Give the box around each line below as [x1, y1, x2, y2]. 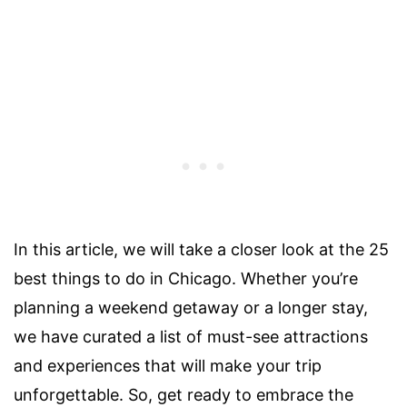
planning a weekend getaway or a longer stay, [14, 298, 368, 318]
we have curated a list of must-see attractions [14, 327, 368, 347]
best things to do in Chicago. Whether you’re [14, 269, 358, 289]
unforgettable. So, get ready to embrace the [14, 385, 353, 405]
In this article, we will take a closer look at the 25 [14, 240, 389, 260]
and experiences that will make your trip [14, 356, 322, 376]
